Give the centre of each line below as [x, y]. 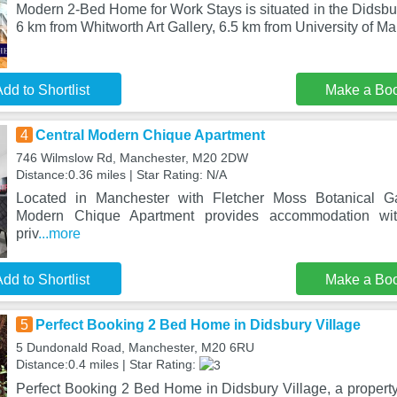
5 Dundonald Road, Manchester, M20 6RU [135, 347]
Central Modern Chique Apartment [150, 135]
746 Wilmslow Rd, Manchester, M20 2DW [132, 158]
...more [59, 234]
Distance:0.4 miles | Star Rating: [107, 364]
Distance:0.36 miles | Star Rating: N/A [121, 175]
